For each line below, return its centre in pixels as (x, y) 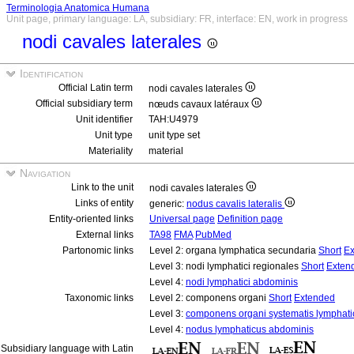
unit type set (174, 135)
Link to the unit (102, 187)
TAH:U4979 (173, 119)
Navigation (43, 173)
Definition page (250, 219)
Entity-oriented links (91, 219)
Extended (314, 298)
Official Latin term (96, 88)
